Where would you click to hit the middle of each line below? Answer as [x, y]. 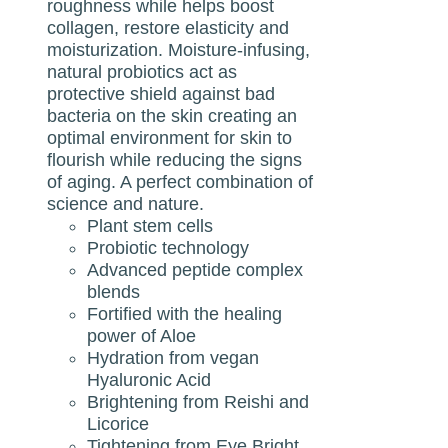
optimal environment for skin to [170, 137]
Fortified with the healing [185, 313]
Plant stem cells [150, 225]
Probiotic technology [168, 247]
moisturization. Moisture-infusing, [179, 49]
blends [114, 291]
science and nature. [126, 203]
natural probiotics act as [142, 71]
